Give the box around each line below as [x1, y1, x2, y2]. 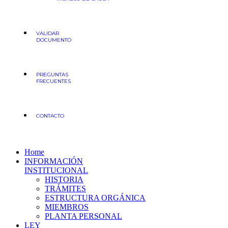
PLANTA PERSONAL [45, 212, 122, 220]
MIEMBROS [45, 203, 89, 211]
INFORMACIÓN [24, 157, 83, 165]
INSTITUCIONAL [24, 166, 88, 175]
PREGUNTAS [36, 71, 68, 78]
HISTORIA [45, 175, 83, 184]
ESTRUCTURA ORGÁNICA [45, 193, 146, 202]
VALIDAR [36, 30, 59, 37]
